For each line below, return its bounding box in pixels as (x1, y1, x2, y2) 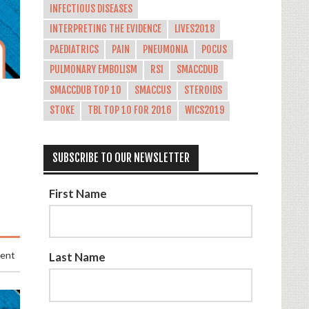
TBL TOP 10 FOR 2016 (87, 104, 172, 117)
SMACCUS (134, 83, 171, 97)
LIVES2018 (174, 23, 215, 36)
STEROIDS (183, 83, 222, 97)
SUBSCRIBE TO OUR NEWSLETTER (52, 151, 190, 166)
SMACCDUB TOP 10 (49, 83, 121, 97)
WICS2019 (184, 104, 224, 117)
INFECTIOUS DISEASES (49, 2, 132, 15)
